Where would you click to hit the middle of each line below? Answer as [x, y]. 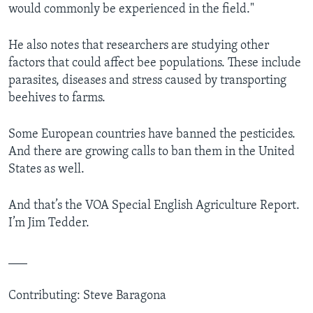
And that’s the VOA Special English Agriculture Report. [154, 206]
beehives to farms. [57, 99]
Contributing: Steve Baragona [87, 296]
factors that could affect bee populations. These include [155, 64]
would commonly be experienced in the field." [131, 10]
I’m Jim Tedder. [49, 224]
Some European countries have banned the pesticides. [152, 135]
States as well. [46, 170]
